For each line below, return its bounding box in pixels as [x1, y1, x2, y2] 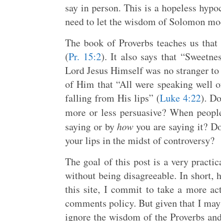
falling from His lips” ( [65, 91, 160, 105]
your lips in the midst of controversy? [65, 134, 215, 147]
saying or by [65, 120, 117, 133]
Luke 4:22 [160, 91, 201, 105]
